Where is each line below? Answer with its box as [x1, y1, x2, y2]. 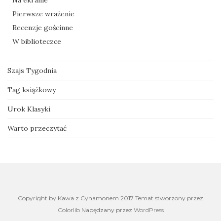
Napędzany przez [79, 206, 134, 214]
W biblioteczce [12, 37, 61, 46]
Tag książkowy [7, 85, 56, 94]
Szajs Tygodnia [7, 66, 57, 75]
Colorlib [57, 206, 80, 214]
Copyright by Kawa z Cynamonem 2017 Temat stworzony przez [18, 194, 203, 202]
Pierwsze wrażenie [12, 9, 74, 18]
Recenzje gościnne [12, 23, 73, 32]
